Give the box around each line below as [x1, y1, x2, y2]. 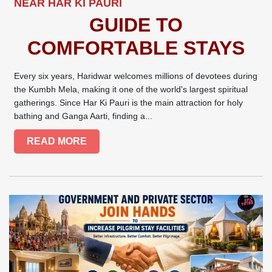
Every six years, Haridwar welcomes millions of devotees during [14, 71, 258, 81]
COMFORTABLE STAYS [27, 37, 245, 59]
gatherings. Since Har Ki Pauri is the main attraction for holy [14, 98, 243, 108]
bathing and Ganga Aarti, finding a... [14, 111, 153, 121]
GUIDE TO [89, 14, 183, 36]
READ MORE [27, 136, 87, 147]
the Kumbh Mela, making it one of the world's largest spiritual [14, 84, 248, 95]
